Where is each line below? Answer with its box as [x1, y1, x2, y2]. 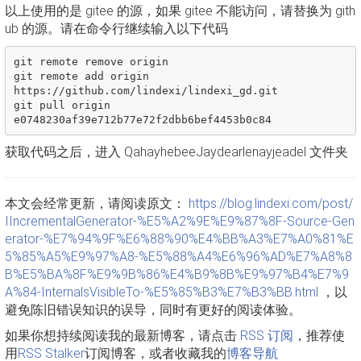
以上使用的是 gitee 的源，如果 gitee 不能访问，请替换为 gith [5, 3, 355, 19]
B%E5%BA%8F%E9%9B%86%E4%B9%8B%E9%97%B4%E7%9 [5, 267, 349, 282]
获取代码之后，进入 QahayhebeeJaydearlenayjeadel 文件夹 [5, 144, 348, 160]
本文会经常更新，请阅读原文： [5, 196, 189, 211]
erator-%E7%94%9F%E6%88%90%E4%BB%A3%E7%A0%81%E [5, 231, 354, 247]
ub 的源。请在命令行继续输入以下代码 [5, 21, 228, 36]
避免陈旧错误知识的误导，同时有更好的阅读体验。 [5, 302, 301, 317]
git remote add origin [13, 69, 149, 82]
